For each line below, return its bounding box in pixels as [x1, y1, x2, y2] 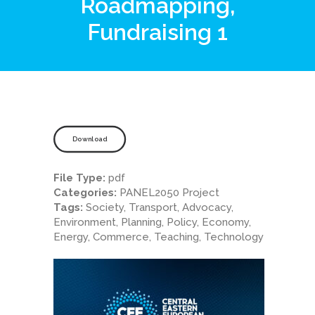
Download [72, 135, 107, 143]
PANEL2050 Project [120, 186, 219, 199]
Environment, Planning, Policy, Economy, [53, 216, 251, 229]
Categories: [53, 186, 120, 199]
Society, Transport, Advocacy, [86, 201, 233, 214]
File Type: [53, 172, 108, 184]
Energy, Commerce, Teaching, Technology [53, 231, 264, 243]
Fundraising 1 [87, 19, 228, 45]
